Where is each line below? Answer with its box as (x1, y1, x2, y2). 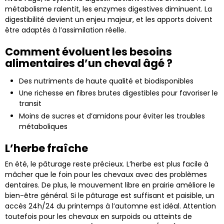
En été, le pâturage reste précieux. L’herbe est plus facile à (5, 158, 208, 169)
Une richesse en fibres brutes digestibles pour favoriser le (19, 88, 218, 98)
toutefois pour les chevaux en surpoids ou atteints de (5, 211, 192, 221)
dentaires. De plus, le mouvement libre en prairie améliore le (5, 179, 215, 190)
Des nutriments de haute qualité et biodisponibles (19, 75, 193, 86)
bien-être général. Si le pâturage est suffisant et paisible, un (5, 190, 214, 200)
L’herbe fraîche (5, 140, 88, 155)
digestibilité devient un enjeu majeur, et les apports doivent (5, 14, 212, 24)
